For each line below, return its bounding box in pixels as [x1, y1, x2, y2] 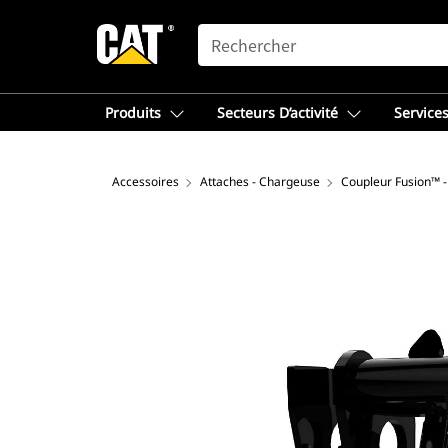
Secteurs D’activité [217, 103, 338, 122]
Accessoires [112, 173, 179, 190]
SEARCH [197, 25, 255, 41]
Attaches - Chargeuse [200, 173, 320, 190]
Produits [105, 103, 161, 122]
